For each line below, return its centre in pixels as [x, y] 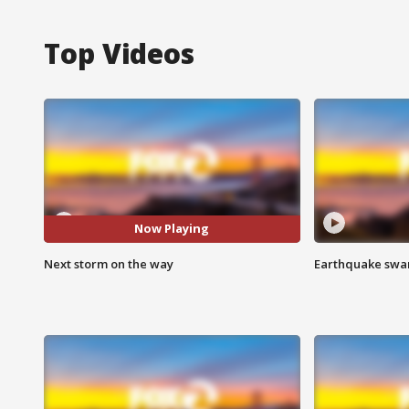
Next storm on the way [109, 263]
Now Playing [172, 229]
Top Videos [119, 53]
